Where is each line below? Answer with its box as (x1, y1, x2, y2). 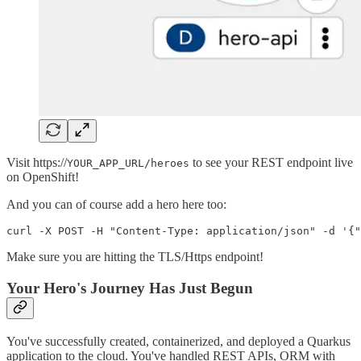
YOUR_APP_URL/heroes (67, 157, 189, 170)
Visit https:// (6, 156, 67, 170)
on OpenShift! (6, 170, 79, 185)
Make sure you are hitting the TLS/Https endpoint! (6, 250, 263, 264)
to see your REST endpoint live (189, 156, 353, 170)
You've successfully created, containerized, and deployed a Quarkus (6, 334, 351, 348)
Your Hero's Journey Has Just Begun (6, 280, 253, 297)
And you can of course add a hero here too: (6, 197, 226, 212)
